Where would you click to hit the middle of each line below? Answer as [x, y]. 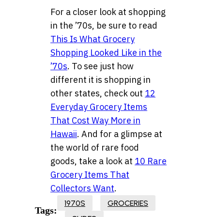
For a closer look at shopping [108, 12]
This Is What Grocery [93, 39]
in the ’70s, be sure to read [104, 26]
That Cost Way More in [95, 121]
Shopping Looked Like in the [106, 53]
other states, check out [98, 93]
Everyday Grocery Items [99, 107]
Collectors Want [82, 188]
